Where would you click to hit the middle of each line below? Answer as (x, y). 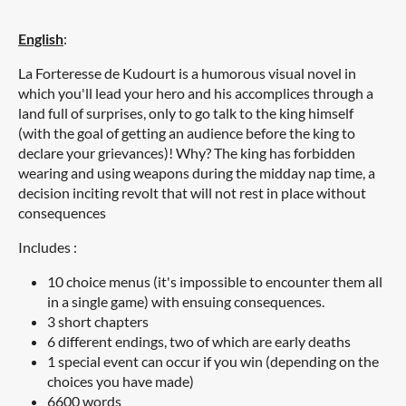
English (41, 39)
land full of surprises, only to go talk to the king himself (186, 113)
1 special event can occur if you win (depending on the (213, 361)
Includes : (48, 247)
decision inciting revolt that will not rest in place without (192, 193)
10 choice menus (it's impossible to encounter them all (215, 281)
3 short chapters (98, 321)
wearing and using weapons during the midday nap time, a (197, 173)
